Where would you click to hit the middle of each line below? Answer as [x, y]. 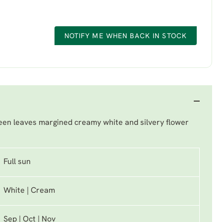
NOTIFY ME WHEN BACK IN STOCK [125, 36]
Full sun [17, 162]
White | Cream [29, 191]
